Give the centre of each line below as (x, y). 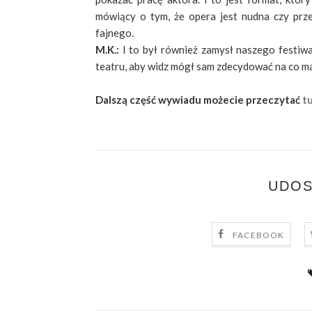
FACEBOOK (259, 235)
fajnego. (115, 33)
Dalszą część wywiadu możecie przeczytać (199, 100)
